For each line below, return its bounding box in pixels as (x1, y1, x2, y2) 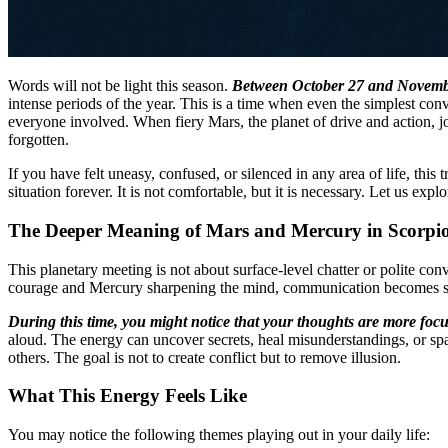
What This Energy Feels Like (8, 385, 247, 407)
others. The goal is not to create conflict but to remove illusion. (8, 348, 401, 366)
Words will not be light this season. (8, 77, 232, 95)
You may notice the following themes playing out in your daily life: (8, 425, 430, 443)
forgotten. (8, 131, 69, 149)
